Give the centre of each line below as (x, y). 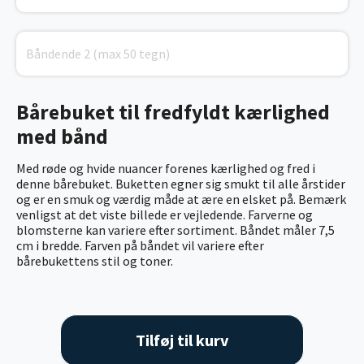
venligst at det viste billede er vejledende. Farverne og (165, 214)
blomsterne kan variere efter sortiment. (128, 230)
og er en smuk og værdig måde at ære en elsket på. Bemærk (181, 199)
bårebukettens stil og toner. (95, 260)
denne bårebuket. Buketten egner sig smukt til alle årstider (181, 183)
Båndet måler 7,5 (287, 230)
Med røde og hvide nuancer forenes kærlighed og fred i (166, 168)
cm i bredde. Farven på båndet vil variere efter (140, 245)
